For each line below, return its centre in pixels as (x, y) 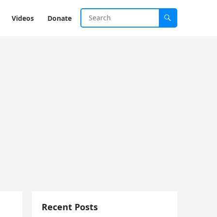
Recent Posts (70, 207)
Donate (60, 18)
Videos (23, 18)
